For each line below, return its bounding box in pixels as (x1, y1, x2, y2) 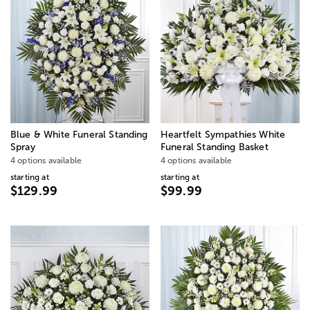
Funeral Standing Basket (161, 142, 268, 153)
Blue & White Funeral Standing (10, 129, 148, 140)
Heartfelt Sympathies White (161, 129, 286, 140)
